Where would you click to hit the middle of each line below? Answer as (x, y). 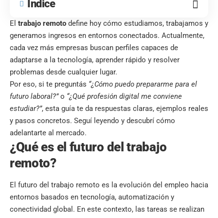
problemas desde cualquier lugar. (64, 72)
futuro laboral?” (34, 97)
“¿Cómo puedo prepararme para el (143, 84)
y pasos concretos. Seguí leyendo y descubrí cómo (92, 121)
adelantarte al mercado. (48, 133)
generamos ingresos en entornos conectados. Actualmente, (107, 36)
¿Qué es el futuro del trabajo (88, 147)
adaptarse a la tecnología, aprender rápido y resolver (95, 60)
